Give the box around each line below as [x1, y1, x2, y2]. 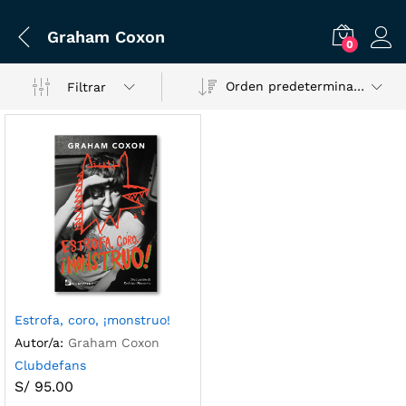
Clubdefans [14, 357, 86, 372]
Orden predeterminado [353, 79, 365, 93]
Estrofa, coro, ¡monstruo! [14, 312, 170, 327]
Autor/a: [14, 334, 63, 350]
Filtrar [67, 79, 107, 94]
